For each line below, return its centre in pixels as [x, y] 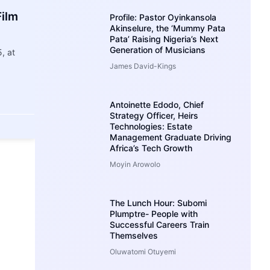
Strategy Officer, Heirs [154, 115]
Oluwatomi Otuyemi [143, 251]
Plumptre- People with [154, 213]
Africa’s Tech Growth [151, 148]
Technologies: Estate [151, 126]
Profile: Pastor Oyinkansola [163, 17]
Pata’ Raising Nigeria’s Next [164, 39]
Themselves [134, 235]
